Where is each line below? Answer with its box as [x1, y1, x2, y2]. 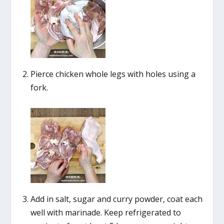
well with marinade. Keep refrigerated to [30, 207, 181, 218]
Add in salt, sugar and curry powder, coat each [30, 193, 202, 205]
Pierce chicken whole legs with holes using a [30, 68, 195, 79]
